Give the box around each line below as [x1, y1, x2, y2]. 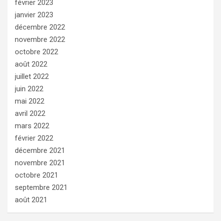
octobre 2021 [15, 170, 58, 180]
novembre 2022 [15, 35, 65, 44]
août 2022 [15, 59, 47, 69]
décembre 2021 [15, 146, 65, 155]
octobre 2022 [15, 47, 58, 56]
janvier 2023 [15, 10, 53, 19]
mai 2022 [15, 96, 44, 106]
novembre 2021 [15, 158, 65, 167]
